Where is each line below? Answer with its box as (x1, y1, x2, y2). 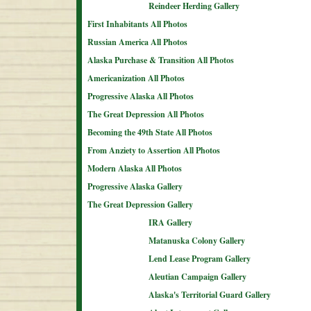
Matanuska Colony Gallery (149, 235, 245, 246)
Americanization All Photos (87, 72, 185, 84)
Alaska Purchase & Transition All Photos (87, 54, 234, 66)
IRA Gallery (149, 217, 192, 228)
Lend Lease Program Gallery (149, 253, 251, 264)
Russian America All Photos (87, 36, 187, 48)
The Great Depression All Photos (87, 108, 204, 120)
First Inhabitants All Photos (87, 18, 187, 30)
